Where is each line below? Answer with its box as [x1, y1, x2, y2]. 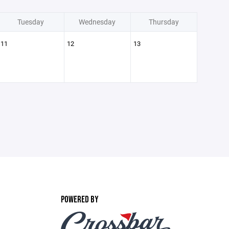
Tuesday [17, 17, 44, 27]
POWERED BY [60, 194, 99, 205]
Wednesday [79, 17, 116, 27]
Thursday [148, 17, 179, 27]
